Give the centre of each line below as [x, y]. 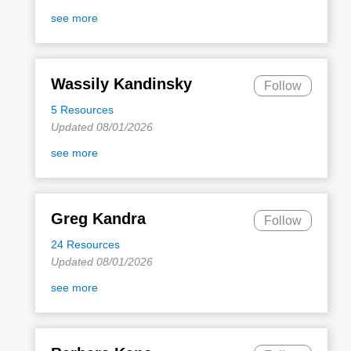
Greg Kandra [98, 218]
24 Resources [85, 244]
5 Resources [82, 109]
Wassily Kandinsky [121, 83]
